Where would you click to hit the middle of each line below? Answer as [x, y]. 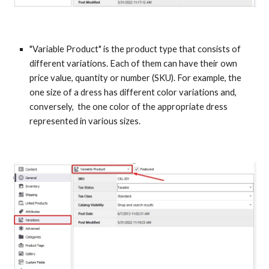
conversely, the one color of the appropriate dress [129, 107]
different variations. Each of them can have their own [134, 63]
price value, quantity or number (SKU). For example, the [136, 78]
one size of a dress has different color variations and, [133, 92]
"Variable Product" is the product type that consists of [135, 49]
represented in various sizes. [85, 121]
